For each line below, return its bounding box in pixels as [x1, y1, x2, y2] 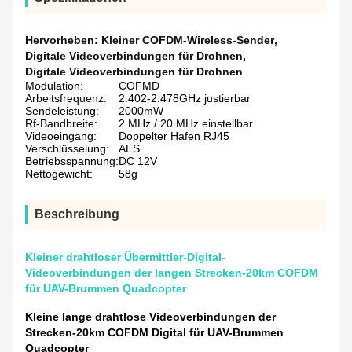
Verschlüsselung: [25, 142, 109, 156]
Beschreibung [35, 207, 119, 222]
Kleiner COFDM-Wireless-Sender [101, 34, 274, 47]
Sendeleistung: [25, 104, 99, 118]
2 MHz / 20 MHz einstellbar [119, 117, 253, 130]
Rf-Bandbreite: [25, 117, 97, 130]
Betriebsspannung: [25, 155, 119, 168]
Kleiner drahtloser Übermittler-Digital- [25, 251, 225, 264]
